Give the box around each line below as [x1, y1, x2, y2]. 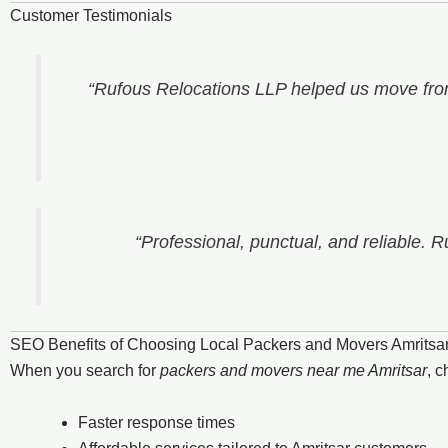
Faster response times [78, 413, 235, 431]
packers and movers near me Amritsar [160, 362, 427, 380]
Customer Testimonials [10, 6, 172, 24]
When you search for [10, 362, 160, 380]
